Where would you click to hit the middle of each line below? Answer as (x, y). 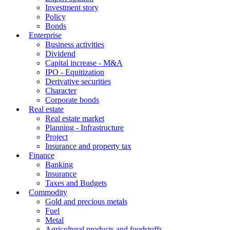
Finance (42, 155)
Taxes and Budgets (76, 183)
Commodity (48, 192)
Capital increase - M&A (84, 63)
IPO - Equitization (75, 72)
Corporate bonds (72, 100)
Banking (59, 164)
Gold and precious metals (86, 201)
